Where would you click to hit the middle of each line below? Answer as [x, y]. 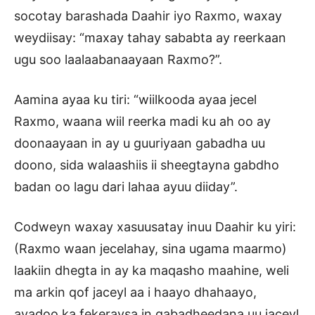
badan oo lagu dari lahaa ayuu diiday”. [126, 187]
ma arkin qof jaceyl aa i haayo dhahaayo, [135, 292]
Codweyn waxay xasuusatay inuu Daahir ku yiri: [155, 227]
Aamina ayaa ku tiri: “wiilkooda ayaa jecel [135, 100]
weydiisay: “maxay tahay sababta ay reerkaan [150, 38]
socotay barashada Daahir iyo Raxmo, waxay [148, 16]
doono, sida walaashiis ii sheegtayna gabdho [147, 165]
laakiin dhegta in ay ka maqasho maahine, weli [152, 271]
